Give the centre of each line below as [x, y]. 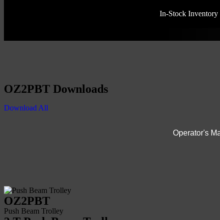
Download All [26, 108]
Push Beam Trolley [34, 211]
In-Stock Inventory [189, 14]
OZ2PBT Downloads [56, 89]
